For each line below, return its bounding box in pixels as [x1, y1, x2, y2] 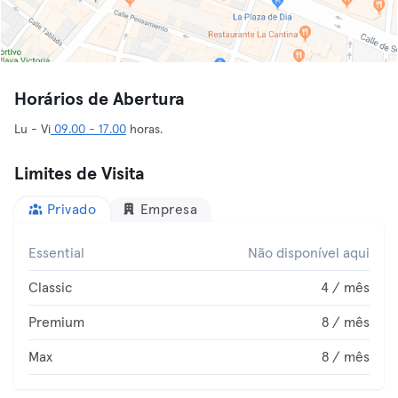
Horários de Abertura [14, 91, 185, 108]
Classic [28, 281, 72, 295]
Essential [28, 246, 84, 260]
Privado [46, 203, 96, 217]
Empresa [139, 203, 197, 217]
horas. [126, 123, 163, 136]
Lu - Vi [14, 123, 51, 136]
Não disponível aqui [248, 246, 370, 260]
